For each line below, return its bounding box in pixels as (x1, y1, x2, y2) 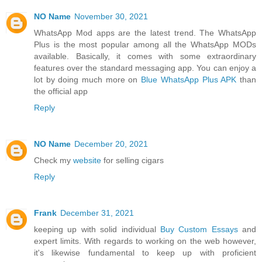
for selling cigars (101, 155, 164, 165)
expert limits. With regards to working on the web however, (34, 236, 256, 246)
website (73, 155, 101, 165)
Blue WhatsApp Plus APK (141, 74, 237, 84)
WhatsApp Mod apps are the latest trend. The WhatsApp (34, 27, 256, 37)
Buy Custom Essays (160, 224, 238, 234)
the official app (34, 86, 88, 96)
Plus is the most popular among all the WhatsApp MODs (34, 39, 256, 49)
